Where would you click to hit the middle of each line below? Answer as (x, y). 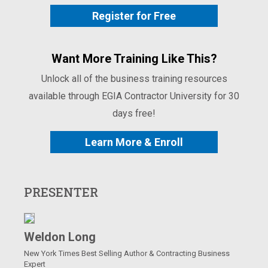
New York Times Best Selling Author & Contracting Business (127, 253)
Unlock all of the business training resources (134, 78)
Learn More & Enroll (134, 142)
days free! (134, 113)
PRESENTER (61, 192)
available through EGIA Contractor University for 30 (134, 96)
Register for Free (134, 16)
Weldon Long (60, 237)
